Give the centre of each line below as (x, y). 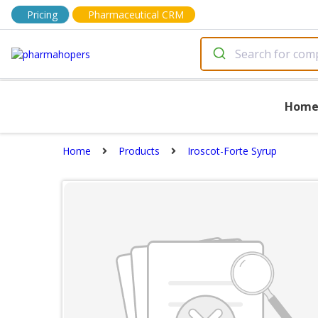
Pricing (42, 15)
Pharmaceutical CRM (136, 15)
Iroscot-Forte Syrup (232, 151)
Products (139, 151)
